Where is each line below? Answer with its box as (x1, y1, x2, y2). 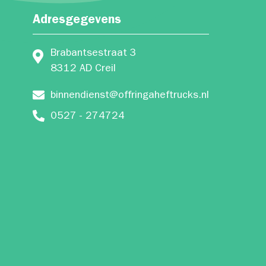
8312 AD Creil (50, 64, 116, 75)
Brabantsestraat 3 (50, 49, 137, 59)
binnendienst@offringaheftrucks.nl (50, 91, 209, 102)
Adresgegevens (33, 15, 121, 27)
